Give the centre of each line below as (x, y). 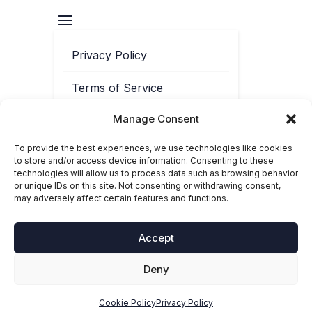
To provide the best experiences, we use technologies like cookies (153, 148)
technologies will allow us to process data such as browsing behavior (156, 173)
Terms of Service (117, 88)
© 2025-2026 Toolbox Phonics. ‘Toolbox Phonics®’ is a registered (156, 273)
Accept (156, 237)
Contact (92, 121)
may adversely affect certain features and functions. (121, 198)
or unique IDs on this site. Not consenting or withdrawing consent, (147, 186)
